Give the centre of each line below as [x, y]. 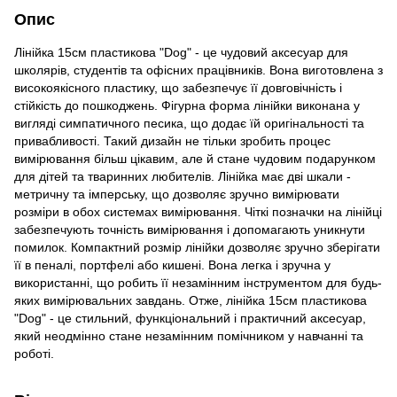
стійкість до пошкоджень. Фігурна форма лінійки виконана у [187, 105]
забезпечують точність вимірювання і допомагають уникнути [190, 229]
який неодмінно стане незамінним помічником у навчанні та [189, 335]
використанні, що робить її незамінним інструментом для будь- [198, 282]
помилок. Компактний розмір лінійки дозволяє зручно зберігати [197, 247]
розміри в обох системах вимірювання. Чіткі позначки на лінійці [198, 211]
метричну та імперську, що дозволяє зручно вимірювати [177, 194]
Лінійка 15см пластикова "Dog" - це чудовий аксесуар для [181, 52]
